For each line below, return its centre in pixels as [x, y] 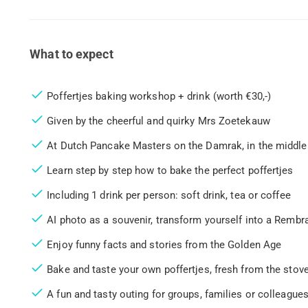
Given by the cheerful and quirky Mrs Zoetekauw [158, 121]
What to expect [71, 54]
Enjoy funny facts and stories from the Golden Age [164, 245]
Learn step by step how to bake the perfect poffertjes [170, 171]
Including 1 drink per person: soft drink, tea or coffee [169, 196]
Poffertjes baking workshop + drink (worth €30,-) [159, 97]
